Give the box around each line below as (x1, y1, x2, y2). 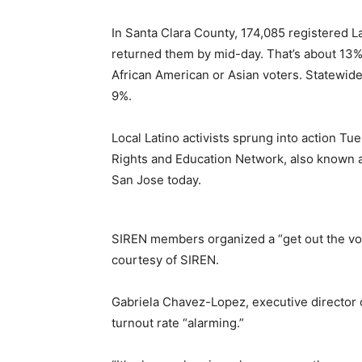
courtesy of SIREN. (112, 252, 219, 267)
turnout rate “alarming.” (112, 315, 244, 330)
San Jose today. (112, 172, 201, 187)
